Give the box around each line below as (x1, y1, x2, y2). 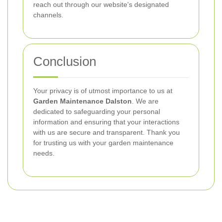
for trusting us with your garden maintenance (33, 139, 173, 147)
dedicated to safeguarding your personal (33, 108, 160, 115)
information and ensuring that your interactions (33, 118, 179, 126)
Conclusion (33, 54, 96, 69)
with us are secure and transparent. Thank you (33, 128, 180, 136)
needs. (33, 149, 55, 157)
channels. (33, 11, 63, 19)
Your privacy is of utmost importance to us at (33, 87, 172, 95)
